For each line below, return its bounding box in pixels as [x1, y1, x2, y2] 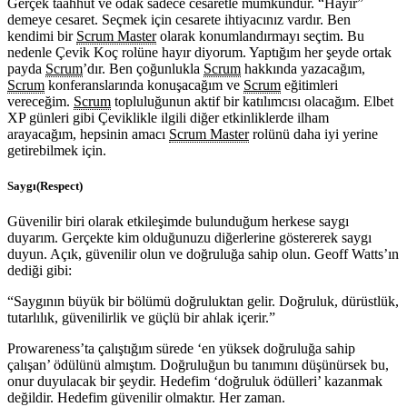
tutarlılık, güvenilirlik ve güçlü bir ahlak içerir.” [7, 310, 275, 326]
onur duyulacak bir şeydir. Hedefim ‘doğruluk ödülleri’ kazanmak [7, 373, 382, 390]
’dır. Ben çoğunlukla [83, 61, 203, 76]
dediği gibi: [7, 263, 72, 279]
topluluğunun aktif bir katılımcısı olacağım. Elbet [111, 94, 393, 109]
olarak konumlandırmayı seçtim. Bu [156, 28, 364, 44]
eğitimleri [281, 77, 338, 93]
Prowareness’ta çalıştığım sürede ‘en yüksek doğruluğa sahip [7, 341, 355, 357]
